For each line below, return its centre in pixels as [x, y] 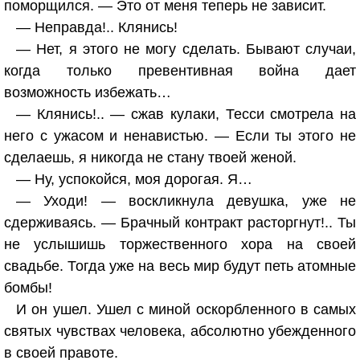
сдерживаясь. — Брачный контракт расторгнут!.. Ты [180, 223]
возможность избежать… [88, 92]
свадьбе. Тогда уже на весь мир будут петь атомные [180, 266]
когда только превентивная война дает [180, 71]
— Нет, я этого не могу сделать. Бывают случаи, [186, 49]
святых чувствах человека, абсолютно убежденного [180, 331]
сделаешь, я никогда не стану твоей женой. [150, 157]
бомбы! [28, 288]
